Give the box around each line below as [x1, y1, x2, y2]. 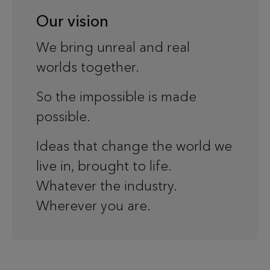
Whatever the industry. [36, 178, 177, 194]
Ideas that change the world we [36, 138, 232, 154]
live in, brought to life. [36, 158, 171, 174]
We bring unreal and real [36, 39, 190, 55]
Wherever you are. [36, 198, 151, 214]
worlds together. [36, 59, 143, 75]
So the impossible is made [36, 89, 196, 105]
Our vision [36, 11, 108, 31]
